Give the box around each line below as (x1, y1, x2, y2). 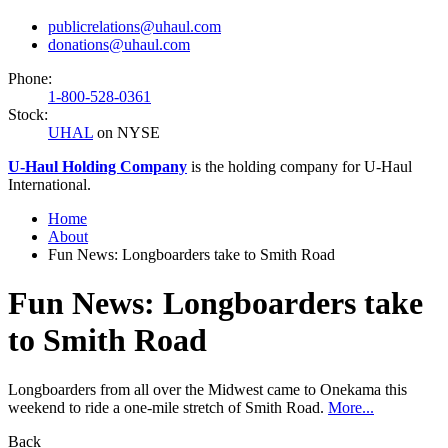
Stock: (8, 105, 48, 123)
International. (8, 175, 91, 193)
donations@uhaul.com (48, 35, 190, 53)
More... (328, 398, 374, 416)
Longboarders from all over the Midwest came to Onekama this (8, 380, 407, 398)
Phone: (8, 69, 52, 87)
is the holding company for (187, 157, 364, 175)
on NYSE (93, 123, 160, 141)
